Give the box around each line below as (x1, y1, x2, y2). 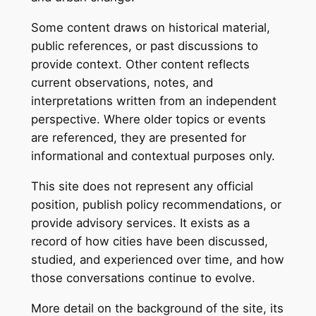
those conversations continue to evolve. (30, 270, 255, 285)
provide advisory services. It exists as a (30, 215, 250, 230)
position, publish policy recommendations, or (30, 197, 281, 212)
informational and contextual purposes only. (30, 149, 275, 164)
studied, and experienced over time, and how (30, 252, 284, 267)
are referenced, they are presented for (30, 130, 246, 145)
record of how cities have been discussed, (30, 233, 268, 248)
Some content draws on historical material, (30, 20, 270, 35)
